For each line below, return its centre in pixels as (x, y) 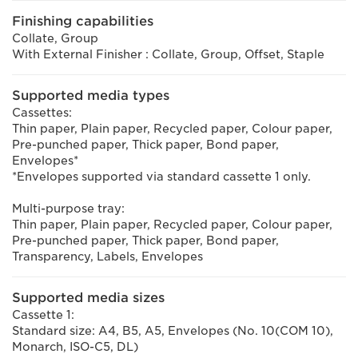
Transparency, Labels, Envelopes (107, 257)
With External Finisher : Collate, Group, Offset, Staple (168, 54)
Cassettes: (42, 113)
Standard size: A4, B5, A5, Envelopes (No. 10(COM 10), (173, 331)
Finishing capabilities (83, 21)
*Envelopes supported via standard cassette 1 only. (161, 177)
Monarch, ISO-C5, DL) (75, 347)
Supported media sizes (88, 298)
